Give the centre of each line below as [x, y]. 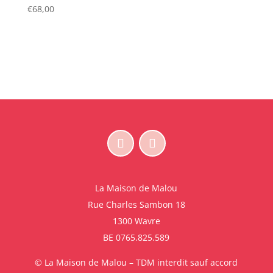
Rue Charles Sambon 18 [136, 205]
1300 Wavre [136, 221]
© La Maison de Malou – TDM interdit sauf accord [136, 263]
